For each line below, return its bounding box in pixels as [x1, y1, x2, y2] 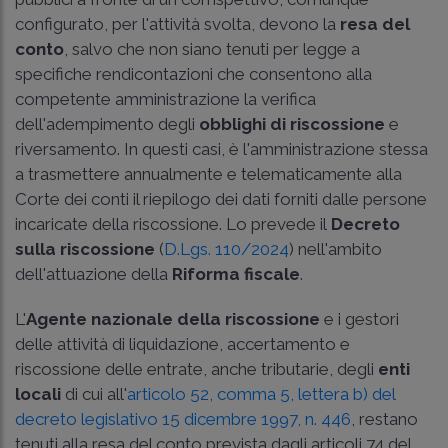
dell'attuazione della [15, 264, 172, 285]
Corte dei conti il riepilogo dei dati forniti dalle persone [15, 189, 427, 210]
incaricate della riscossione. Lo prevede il [15, 214, 331, 235]
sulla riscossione [15, 239, 155, 260]
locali [15, 384, 61, 405]
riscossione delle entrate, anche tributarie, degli [15, 359, 378, 380]
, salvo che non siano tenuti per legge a [64, 39, 360, 60]
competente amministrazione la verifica [15, 89, 316, 110]
